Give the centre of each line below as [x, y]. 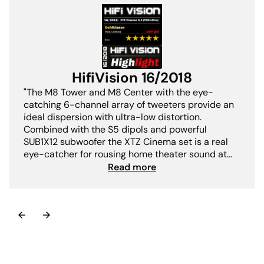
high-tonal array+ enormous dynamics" [108, 179]
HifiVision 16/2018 [132, 78]
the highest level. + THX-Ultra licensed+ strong [124, 167]
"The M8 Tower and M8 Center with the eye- [118, 93]
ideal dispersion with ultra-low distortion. [113, 117]
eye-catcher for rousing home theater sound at [125, 154]
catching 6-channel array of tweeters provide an [129, 105]
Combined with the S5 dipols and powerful [115, 130]
